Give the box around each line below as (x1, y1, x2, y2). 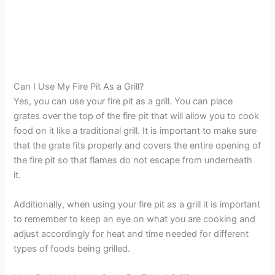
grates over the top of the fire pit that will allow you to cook (14, 110, 260, 122)
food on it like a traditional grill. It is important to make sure (14, 125, 257, 137)
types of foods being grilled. (14, 243, 131, 255)
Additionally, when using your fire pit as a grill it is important (14, 199, 261, 211)
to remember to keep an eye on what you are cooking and (14, 214, 256, 225)
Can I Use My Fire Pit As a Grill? (14, 81, 144, 93)
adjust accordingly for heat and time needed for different (14, 228, 249, 240)
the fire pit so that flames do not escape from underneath (14, 155, 253, 166)
